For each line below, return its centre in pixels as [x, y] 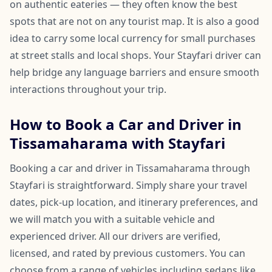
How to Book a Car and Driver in [126, 124]
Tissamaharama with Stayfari [117, 143]
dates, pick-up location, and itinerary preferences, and [134, 202]
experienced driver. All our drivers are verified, [115, 236]
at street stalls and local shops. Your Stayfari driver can [135, 56]
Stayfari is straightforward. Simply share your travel [128, 185]
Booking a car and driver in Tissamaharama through [130, 168]
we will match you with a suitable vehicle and [112, 219]
